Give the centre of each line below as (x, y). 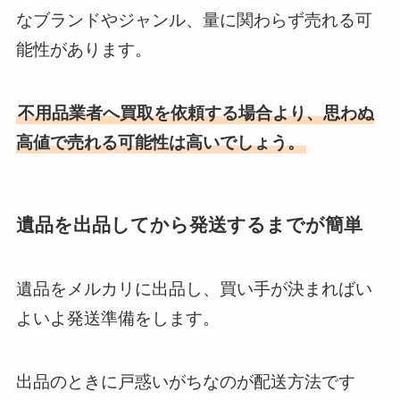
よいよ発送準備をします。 (117, 319)
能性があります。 (83, 50)
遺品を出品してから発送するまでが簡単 (189, 224)
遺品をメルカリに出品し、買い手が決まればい (194, 289)
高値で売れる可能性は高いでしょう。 (160, 142)
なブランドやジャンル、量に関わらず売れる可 (194, 21)
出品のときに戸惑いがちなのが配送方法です (185, 381)
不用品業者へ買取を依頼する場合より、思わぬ (196, 112)
